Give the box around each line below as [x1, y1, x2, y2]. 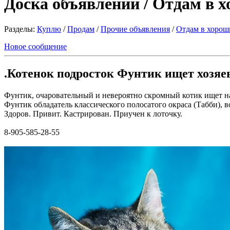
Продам [67, 24, 94, 33]
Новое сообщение [4, 42, 67, 51]
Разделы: [4, 24, 37, 33]
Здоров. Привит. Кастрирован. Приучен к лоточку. [4, 109, 182, 118]
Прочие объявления [101, 24, 170, 33]
